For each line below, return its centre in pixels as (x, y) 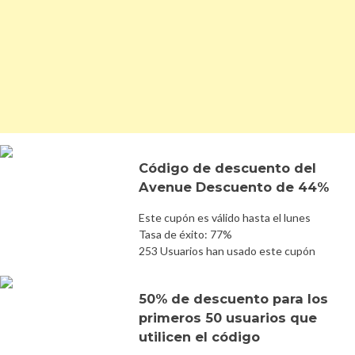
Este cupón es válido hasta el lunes (225, 217)
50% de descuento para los (233, 298)
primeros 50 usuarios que (228, 317)
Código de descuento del (227, 168)
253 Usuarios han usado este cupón (227, 250)
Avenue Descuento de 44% (234, 187)
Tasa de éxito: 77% (185, 234)
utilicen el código (199, 336)
